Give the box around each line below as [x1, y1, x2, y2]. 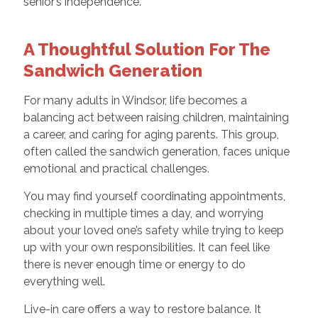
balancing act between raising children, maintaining [23, 110, 289, 124]
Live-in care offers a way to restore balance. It [23, 302, 261, 316]
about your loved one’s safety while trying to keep [23, 223, 284, 237]
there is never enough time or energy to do [23, 257, 246, 271]
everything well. [23, 274, 105, 288]
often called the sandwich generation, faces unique [23, 144, 290, 158]
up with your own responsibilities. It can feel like [23, 240, 270, 254]
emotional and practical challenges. [23, 161, 209, 175]
